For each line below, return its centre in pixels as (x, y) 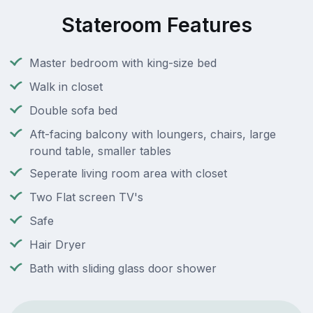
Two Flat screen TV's (86, 197)
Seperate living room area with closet (128, 174)
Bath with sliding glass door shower (123, 269)
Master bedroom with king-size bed (123, 63)
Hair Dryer (58, 245)
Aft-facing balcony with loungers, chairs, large (153, 134)
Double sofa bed (73, 111)
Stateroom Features (156, 25)
